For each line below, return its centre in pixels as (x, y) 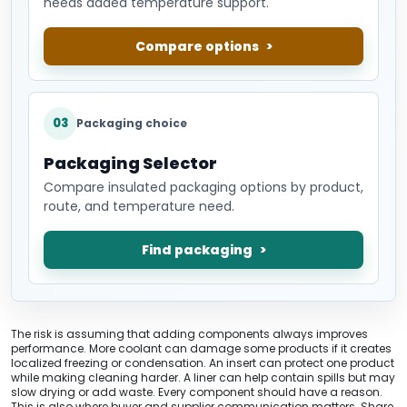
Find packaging (197, 249)
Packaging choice (132, 123)
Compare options (197, 46)
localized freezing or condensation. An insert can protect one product (203, 362)
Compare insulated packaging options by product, (203, 187)
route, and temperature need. (139, 206)
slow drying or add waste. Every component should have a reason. (197, 392)
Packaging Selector (130, 163)
